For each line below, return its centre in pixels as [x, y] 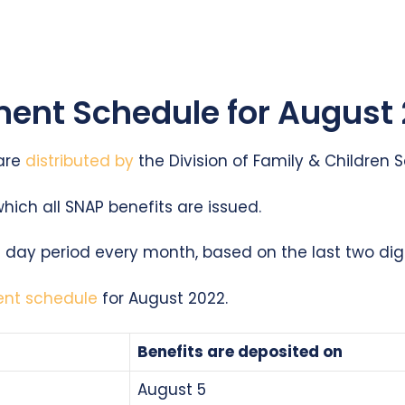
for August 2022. [165, 298]
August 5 [172, 390]
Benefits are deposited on [240, 352]
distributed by [80, 161]
